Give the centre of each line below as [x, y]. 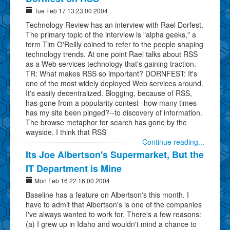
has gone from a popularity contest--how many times [111, 102]
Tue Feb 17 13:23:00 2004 [70, 10]
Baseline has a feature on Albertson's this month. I [107, 194]
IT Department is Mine [74, 168]
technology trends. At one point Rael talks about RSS [112, 54]
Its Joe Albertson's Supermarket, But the [115, 154]
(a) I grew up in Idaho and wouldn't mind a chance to [111, 224]
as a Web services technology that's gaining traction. [111, 63]
